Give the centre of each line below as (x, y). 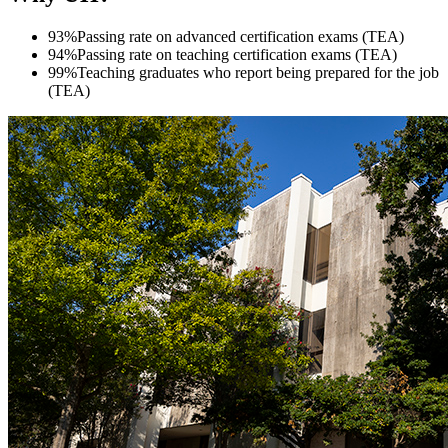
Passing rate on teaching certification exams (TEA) (237, 54)
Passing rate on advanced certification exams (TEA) (240, 36)
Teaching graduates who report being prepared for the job (258, 72)
